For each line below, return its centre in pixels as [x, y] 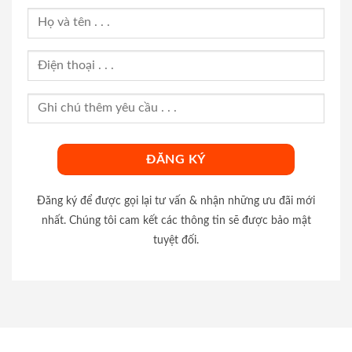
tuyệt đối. [176, 240]
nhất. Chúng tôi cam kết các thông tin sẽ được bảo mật [176, 220]
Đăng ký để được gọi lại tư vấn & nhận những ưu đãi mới [176, 200]
